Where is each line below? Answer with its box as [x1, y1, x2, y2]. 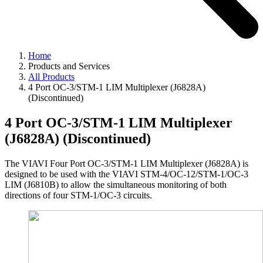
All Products [28, 72, 75, 82]
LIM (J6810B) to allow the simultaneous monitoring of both [5, 179, 227, 190]
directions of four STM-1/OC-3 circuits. [5, 190, 152, 200]
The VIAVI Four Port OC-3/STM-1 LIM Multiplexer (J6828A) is [5, 158, 248, 168]
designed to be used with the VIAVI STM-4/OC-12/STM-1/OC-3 [5, 168, 248, 179]
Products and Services [28, 61, 110, 72]
